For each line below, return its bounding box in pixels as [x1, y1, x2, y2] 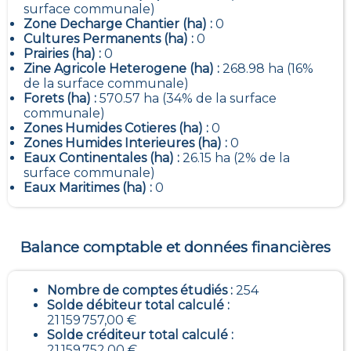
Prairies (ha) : [24, 46, 104, 62]
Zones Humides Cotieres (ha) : [24, 121, 212, 136]
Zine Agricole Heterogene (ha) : [24, 61, 223, 77]
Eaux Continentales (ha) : [24, 150, 183, 166]
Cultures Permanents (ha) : [24, 31, 197, 47]
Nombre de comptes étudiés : [47, 283, 236, 298]
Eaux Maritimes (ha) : [24, 180, 155, 196]
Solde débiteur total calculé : [47, 298, 230, 313]
